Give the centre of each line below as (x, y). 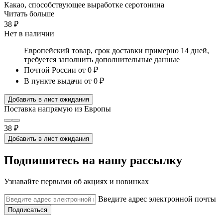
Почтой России (50, 70)
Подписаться (28, 210)
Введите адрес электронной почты (157, 199)
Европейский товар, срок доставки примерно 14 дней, (116, 50)
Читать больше (29, 13)
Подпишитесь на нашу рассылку (93, 160)
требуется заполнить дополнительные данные (102, 59)
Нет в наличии (29, 33)
